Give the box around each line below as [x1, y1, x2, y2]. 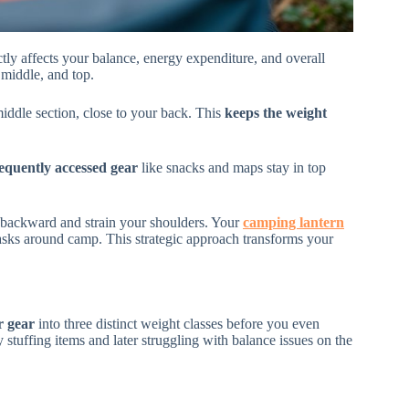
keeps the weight [225, 105, 327, 121]
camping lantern [243, 215, 344, 231]
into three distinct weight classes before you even [35, 315, 320, 331]
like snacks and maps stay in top [138, 160, 326, 176]
